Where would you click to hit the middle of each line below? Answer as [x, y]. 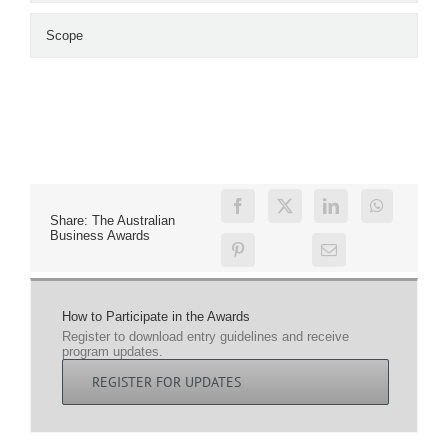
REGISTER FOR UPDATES [166, 382]
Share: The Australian [112, 220]
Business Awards [100, 235]
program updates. [112, 352]
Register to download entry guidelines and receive [205, 337]
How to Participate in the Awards [156, 316]
